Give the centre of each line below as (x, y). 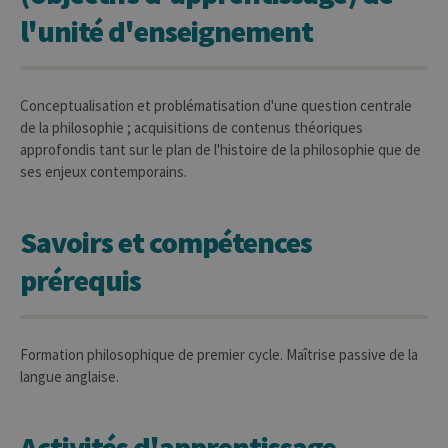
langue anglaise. (69, 376)
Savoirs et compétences (166, 242)
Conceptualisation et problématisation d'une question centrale (216, 105)
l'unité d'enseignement (166, 31)
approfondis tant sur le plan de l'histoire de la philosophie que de (220, 149)
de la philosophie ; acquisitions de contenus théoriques (191, 127)
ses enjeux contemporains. (103, 171)
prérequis (80, 280)
